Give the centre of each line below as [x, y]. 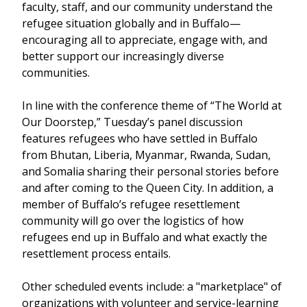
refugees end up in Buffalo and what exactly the [145, 237]
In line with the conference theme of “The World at [152, 106]
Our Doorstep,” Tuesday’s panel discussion [132, 122]
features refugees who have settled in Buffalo [140, 138]
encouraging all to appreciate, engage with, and [145, 40]
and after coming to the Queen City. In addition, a [148, 188]
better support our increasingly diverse [123, 56]
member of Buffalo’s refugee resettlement [131, 204]
